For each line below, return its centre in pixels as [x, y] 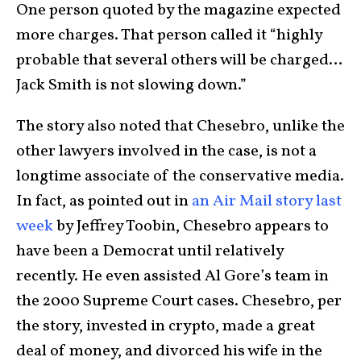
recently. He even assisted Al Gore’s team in [172, 276]
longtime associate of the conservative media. [180, 176]
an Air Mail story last [267, 201]
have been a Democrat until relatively [150, 251]
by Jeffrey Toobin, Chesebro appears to [191, 226]
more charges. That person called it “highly [169, 35]
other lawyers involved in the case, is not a [166, 151]
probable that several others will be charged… [179, 60]
